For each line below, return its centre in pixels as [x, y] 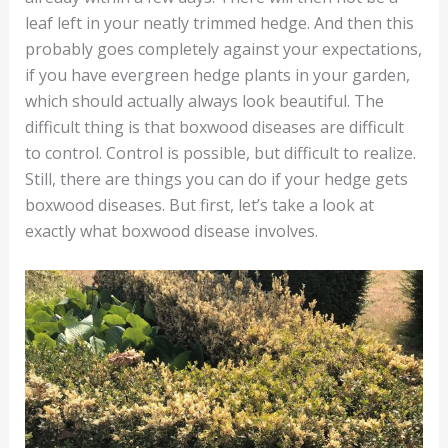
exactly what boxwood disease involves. [171, 231]
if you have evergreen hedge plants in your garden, [217, 75]
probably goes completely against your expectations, [223, 49]
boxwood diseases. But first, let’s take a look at [199, 205]
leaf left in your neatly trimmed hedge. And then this [219, 23]
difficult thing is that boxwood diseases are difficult [214, 127]
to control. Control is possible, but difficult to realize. [220, 153]
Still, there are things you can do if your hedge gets [216, 179]
